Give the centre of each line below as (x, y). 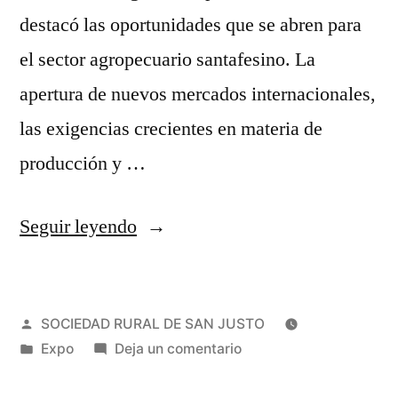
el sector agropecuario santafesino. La (167, 59)
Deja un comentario (178, 348)
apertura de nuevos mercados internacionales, (198, 94)
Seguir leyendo (78, 226)
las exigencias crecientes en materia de (171, 128)
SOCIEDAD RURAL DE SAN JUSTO (152, 323)
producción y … (83, 163)
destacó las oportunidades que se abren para (191, 24)
